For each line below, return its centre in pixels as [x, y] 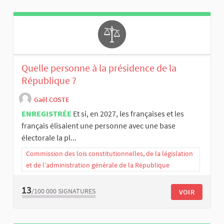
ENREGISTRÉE [46, 114]
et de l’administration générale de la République [98, 165]
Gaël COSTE [52, 99]
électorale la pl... [49, 138]
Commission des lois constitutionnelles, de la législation [109, 154]
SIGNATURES [77, 191]
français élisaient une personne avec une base [98, 126]
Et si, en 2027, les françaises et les [128, 114]
